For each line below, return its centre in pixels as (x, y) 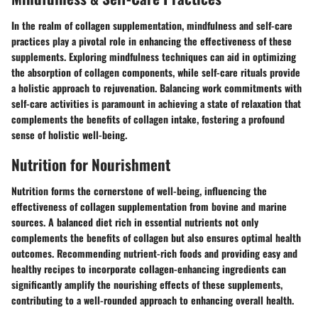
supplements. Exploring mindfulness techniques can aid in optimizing (154, 56)
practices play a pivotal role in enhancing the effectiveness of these (152, 40)
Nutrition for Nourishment (91, 164)
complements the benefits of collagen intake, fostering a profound (148, 119)
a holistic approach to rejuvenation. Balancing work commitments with (157, 87)
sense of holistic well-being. (69, 134)
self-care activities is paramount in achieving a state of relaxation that (156, 103)
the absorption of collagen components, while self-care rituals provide (156, 72)
